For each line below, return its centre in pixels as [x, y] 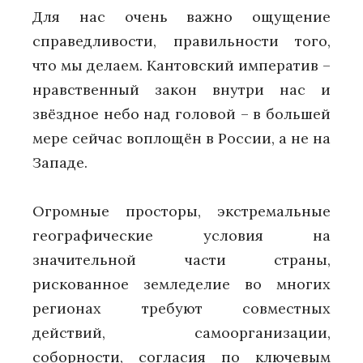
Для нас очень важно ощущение [181, 16]
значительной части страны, [181, 260]
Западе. [60, 162]
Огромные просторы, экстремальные [181, 211]
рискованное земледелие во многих [181, 284]
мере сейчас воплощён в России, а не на [181, 138]
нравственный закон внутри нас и [181, 89]
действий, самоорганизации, [181, 333]
